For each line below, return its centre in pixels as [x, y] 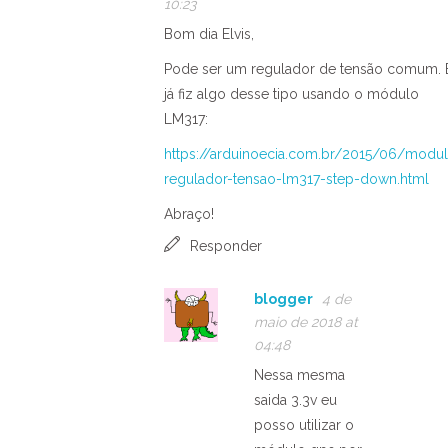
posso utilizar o [304, 424]
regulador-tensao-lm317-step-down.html [296, 178]
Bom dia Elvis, [209, 33]
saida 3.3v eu [295, 399]
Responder [226, 245]
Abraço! [189, 213]
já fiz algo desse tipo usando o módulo [291, 93]
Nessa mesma [299, 374]
